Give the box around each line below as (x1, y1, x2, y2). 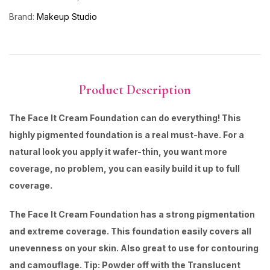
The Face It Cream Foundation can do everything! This (9, 112, 241, 123)
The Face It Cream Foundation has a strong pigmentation (9, 209, 255, 219)
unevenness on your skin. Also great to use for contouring (9, 242, 259, 253)
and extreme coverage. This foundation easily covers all (9, 225, 251, 236)
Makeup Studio (37, 11, 97, 22)
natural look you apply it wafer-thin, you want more (9, 146, 227, 157)
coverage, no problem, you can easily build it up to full (9, 163, 240, 174)
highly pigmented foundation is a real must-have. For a (9, 129, 244, 140)
